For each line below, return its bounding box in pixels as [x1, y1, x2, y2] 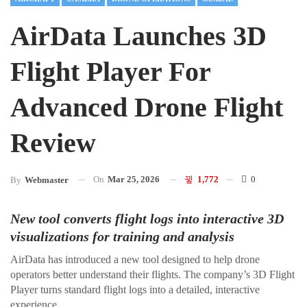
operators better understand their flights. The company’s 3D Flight [10, 268, 295, 280]
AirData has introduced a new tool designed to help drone [10, 253, 260, 265]
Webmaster [25, 174, 69, 185]
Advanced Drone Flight [10, 91, 283, 123]
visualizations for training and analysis [10, 228, 234, 244]
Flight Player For [10, 56, 210, 87]
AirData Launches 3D [10, 20, 267, 51]
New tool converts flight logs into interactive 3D [10, 210, 284, 226]
